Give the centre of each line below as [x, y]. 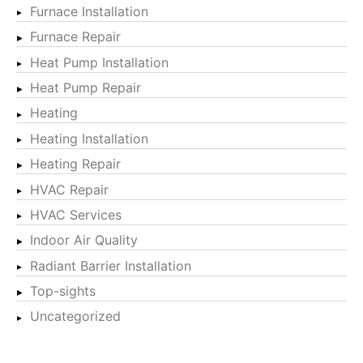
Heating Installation [89, 138]
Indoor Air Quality [84, 240]
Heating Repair [75, 164]
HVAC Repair [69, 189]
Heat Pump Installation [99, 62]
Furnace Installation [89, 11]
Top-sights [63, 291]
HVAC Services [76, 214]
